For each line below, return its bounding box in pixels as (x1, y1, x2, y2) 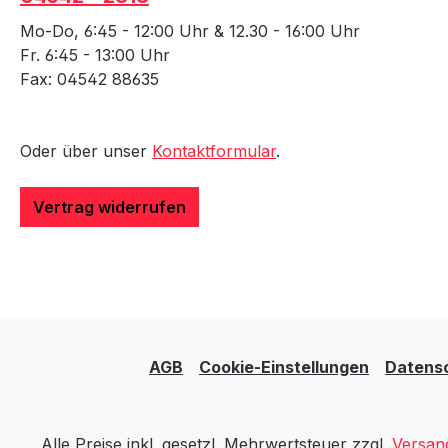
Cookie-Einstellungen (199, 357, 369, 377)
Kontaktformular (152, 141, 276, 161)
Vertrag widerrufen (33, 197, 186, 217)
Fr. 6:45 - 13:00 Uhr (20, 45, 170, 65)
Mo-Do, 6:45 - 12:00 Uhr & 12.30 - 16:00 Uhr (20, 21, 360, 41)
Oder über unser (20, 141, 152, 161)
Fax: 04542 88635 (20, 69, 159, 89)
